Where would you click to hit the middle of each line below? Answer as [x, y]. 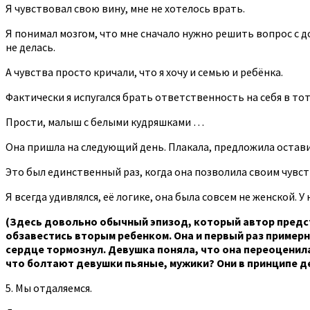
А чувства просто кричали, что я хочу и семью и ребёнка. [144, 72]
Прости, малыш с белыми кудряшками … [105, 121]
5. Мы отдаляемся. [49, 288]
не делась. [30, 47]
